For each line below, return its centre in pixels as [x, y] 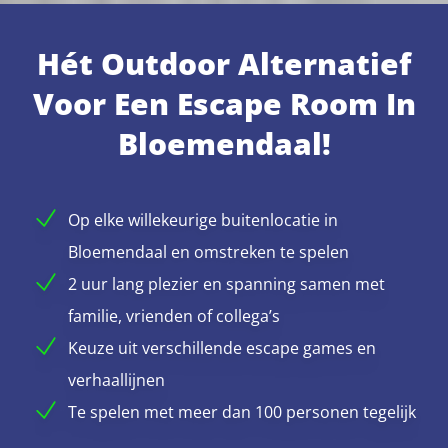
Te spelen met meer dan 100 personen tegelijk [242, 412]
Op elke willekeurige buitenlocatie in [203, 220]
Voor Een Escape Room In [224, 104]
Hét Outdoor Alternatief [224, 64]
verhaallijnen [116, 380]
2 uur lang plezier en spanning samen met [226, 284]
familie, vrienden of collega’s [174, 316]
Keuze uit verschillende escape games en [222, 348]
